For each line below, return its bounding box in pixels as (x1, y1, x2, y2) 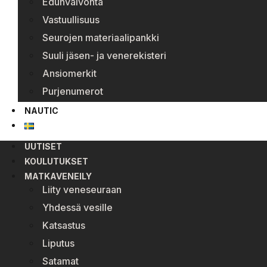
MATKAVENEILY (24, 170, 92, 181)
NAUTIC (24, 105, 58, 116)
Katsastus (42, 219, 85, 231)
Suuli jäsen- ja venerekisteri (42, 49, 166, 61)
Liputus (42, 237, 74, 249)
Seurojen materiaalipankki (42, 31, 159, 44)
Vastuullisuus (42, 13, 100, 26)
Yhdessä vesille (42, 201, 113, 213)
